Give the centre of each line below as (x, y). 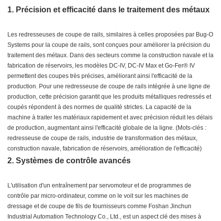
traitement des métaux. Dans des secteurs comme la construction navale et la (110, 55)
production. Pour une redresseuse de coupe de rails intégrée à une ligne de (109, 87)
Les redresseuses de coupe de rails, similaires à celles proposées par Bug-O (110, 35)
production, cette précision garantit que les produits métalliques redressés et (109, 97)
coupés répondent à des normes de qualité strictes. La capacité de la (99, 107)
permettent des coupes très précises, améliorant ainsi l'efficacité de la (100, 76)
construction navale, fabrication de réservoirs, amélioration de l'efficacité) (105, 149)
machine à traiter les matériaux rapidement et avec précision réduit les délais (110, 118)
